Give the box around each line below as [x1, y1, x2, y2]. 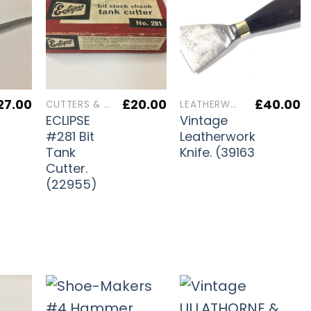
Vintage [180, 112, 228, 130]
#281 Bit [45, 128, 94, 146]
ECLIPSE [45, 112, 90, 130]
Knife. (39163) [180, 144, 262, 162]
